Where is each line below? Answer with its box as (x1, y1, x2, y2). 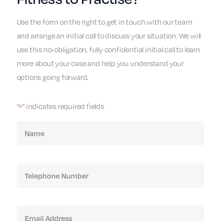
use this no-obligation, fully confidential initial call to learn (16, 44, 200, 55)
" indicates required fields (22, 101, 104, 111)
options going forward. (16, 72, 89, 82)
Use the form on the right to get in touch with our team (16, 17, 192, 27)
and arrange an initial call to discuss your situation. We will (16, 31, 201, 41)
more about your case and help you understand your (16, 58, 184, 69)
